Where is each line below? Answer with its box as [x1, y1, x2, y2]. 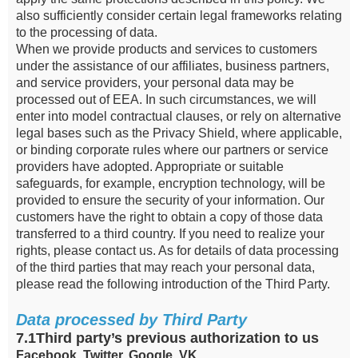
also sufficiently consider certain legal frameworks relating [16, 9, 342, 22]
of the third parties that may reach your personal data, [16, 261, 315, 274]
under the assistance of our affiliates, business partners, [16, 59, 329, 73]
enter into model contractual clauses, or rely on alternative [16, 109, 341, 123]
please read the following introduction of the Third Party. [16, 277, 330, 291]
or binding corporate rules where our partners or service [16, 143, 328, 157]
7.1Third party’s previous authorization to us [16, 330, 319, 346]
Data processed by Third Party [16, 311, 247, 328]
